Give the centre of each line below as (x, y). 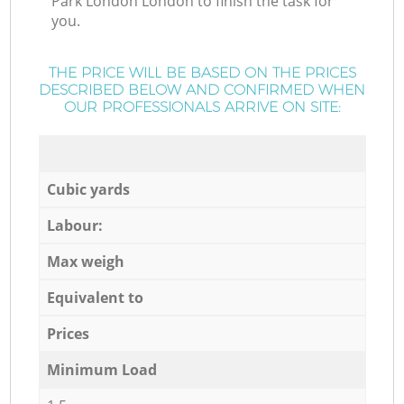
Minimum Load (101, 369)
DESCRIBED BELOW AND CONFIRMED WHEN (202, 90)
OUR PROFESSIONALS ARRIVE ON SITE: (202, 107)
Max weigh (85, 261)
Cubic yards (88, 189)
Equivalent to (95, 297)
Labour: (74, 225)
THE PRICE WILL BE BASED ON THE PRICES (202, 73)
